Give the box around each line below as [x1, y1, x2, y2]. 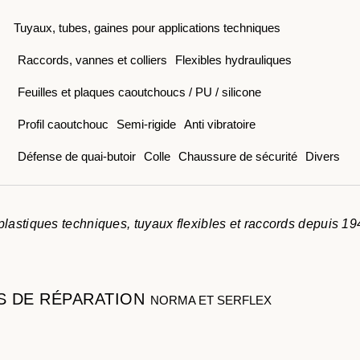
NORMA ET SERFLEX [149, 293, 272, 307]
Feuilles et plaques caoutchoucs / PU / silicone [17, 85, 261, 99]
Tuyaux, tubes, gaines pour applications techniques [13, 21, 280, 35]
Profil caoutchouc [17, 117, 108, 131]
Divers [305, 149, 340, 163]
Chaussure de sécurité [178, 149, 297, 163]
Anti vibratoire [183, 117, 256, 131]
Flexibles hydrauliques [174, 53, 292, 67]
